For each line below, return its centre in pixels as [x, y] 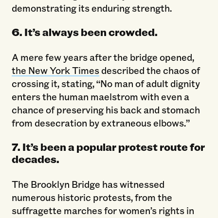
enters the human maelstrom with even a [100, 96]
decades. [35, 159]
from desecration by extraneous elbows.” [100, 122]
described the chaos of [149, 70]
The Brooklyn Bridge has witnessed [88, 184]
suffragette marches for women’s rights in [103, 210]
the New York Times [55, 70]
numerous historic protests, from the [92, 197]
